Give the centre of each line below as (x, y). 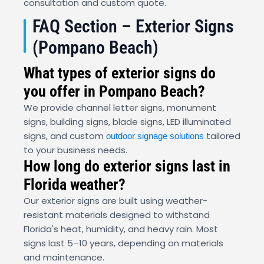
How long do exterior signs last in (127, 166)
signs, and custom (65, 136)
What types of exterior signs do (120, 73)
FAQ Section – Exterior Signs (133, 27)
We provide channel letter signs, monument (120, 108)
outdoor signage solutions (155, 136)
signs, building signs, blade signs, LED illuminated (127, 122)
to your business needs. (75, 150)
